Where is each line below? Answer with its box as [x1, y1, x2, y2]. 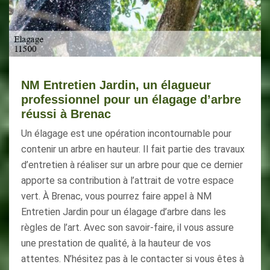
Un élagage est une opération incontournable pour [21, 128, 231, 139]
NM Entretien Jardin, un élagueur [21, 78, 211, 92]
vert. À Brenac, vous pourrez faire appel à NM [21, 190, 212, 202]
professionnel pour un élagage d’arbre [21, 93, 241, 106]
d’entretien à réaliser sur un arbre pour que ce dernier [21, 159, 243, 171]
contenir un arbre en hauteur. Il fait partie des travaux [21, 143, 245, 155]
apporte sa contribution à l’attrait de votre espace [21, 175, 234, 186]
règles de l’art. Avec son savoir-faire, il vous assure [21, 222, 234, 233]
